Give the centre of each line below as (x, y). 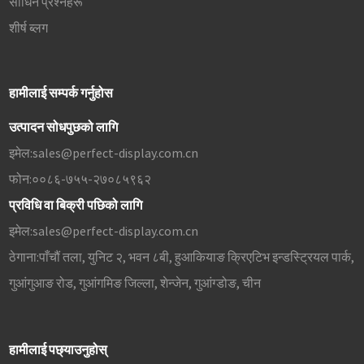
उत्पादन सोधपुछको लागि (63, 127)
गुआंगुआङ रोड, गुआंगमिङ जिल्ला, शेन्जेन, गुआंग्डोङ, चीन (134, 283)
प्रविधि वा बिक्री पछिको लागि (75, 205)
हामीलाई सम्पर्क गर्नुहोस (61, 93)
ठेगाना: (24, 257)
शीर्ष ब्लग (28, 28)
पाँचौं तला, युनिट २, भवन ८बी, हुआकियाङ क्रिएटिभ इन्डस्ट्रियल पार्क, (196, 257)
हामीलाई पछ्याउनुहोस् (58, 350)
